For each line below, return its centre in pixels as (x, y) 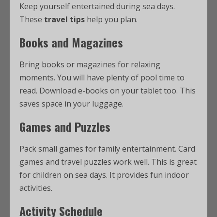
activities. (36, 188)
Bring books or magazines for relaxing (90, 64)
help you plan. (111, 19)
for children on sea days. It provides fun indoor (104, 175)
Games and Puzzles (65, 126)
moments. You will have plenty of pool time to (102, 77)
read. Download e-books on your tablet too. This (108, 91)
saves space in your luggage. (71, 104)
